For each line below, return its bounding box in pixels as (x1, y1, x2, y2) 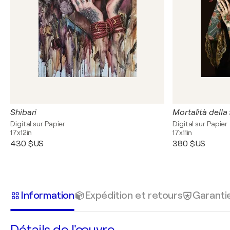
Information (21, 189, 74, 201)
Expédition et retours (84, 189, 183, 201)
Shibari (10, 108, 37, 117)
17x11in (172, 128, 193, 137)
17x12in (10, 128, 32, 137)
